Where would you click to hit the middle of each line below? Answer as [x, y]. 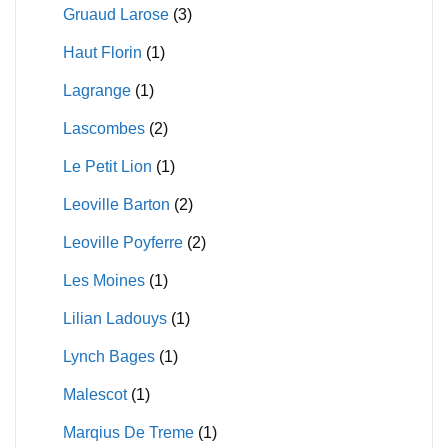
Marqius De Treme [128, 432]
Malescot [94, 394]
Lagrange [96, 90]
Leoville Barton [116, 204]
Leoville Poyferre [122, 242]
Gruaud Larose [115, 14]
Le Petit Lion [107, 166]
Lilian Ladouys [114, 318]
